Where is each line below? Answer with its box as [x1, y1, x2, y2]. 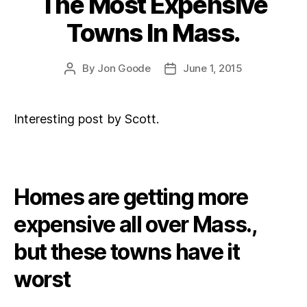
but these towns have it [14, 238, 240, 265]
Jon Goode [97, 61, 151, 75]
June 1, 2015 [183, 61, 243, 75]
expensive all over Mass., [14, 211, 257, 238]
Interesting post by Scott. [14, 111, 159, 126]
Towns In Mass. [66, 17, 241, 48]
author [69, 77, 101, 90]
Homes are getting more [14, 184, 248, 210]
